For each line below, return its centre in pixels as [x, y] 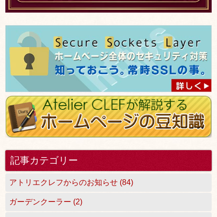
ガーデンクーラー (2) [46, 202]
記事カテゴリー [44, 161]
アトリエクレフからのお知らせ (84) [71, 183]
